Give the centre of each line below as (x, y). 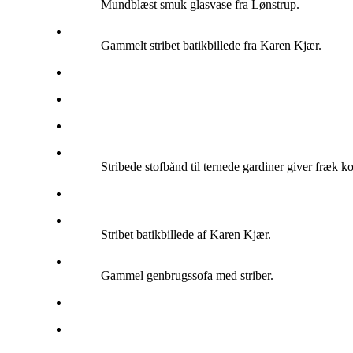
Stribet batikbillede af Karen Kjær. (186, 234)
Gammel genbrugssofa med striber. (187, 275)
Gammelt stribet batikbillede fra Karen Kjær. (211, 45)
